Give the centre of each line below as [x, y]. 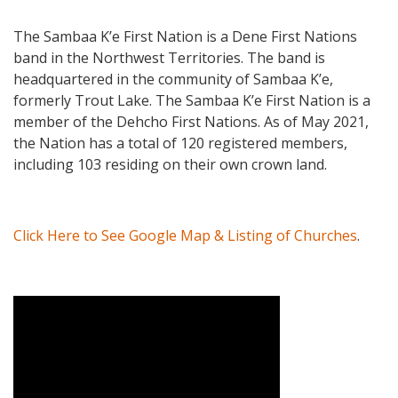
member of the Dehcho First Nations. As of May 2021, [191, 122]
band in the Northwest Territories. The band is [169, 58]
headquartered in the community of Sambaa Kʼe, [173, 80]
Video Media [96, 317]
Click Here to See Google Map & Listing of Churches [185, 236]
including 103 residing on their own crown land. [170, 165]
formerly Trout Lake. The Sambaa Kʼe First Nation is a [192, 101]
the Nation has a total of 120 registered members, [180, 143]
